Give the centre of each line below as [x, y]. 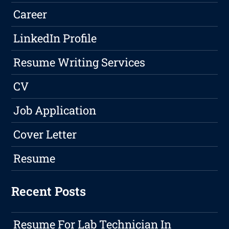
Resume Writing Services [79, 62]
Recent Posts [49, 191]
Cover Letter [45, 134]
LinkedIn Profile [55, 38]
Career [30, 14]
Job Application [55, 110]
